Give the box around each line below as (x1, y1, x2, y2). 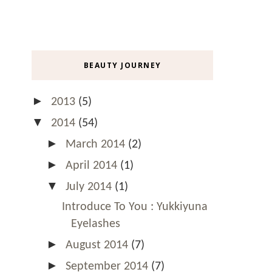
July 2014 (66, 180, 115, 193)
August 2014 (66, 239, 131, 251)
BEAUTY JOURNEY (83, 59, 161, 70)
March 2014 (66, 138, 128, 151)
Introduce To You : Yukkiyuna (62, 200, 208, 213)
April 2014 (66, 159, 120, 172)
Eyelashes (71, 217, 120, 230)
